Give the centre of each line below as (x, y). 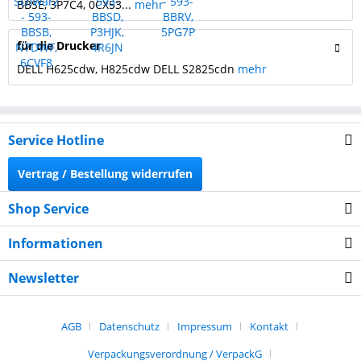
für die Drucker (59, 46)
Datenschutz (129, 327)
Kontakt (269, 327)
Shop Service (48, 209)
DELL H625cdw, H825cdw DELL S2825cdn (127, 69)
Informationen (56, 243)
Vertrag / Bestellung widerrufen (105, 174)
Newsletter (44, 278)
